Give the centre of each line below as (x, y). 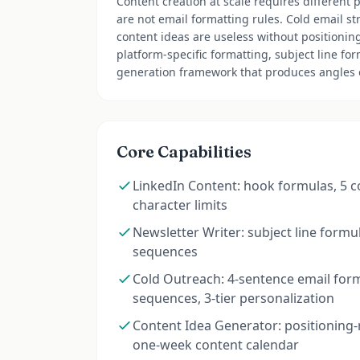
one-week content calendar (216, 345)
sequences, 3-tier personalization (233, 298)
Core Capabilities (184, 151)
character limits (180, 205)
